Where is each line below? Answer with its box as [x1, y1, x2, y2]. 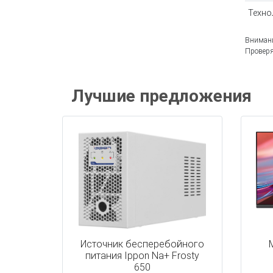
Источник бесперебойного [80, 238, 204, 250]
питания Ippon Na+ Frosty [85, 250, 199, 261]
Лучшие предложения [71, 86, 252, 106]
